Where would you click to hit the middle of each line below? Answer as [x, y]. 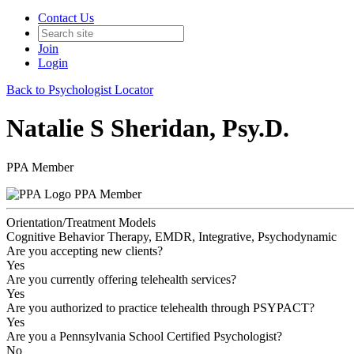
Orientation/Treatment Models [81, 222]
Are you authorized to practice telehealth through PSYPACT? [160, 307]
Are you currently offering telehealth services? [121, 279]
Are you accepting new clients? [85, 250]
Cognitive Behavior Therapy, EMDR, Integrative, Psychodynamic [171, 236]
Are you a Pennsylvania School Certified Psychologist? [144, 336]
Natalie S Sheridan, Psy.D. [148, 128]
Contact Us [66, 18]
